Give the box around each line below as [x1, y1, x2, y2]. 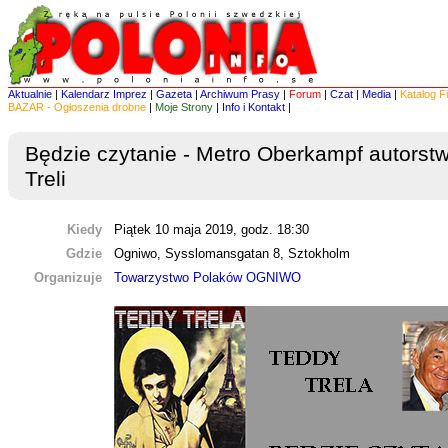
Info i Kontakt [222, 101, 285, 113]
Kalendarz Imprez [61, 88, 147, 100]
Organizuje [34, 270, 106, 285]
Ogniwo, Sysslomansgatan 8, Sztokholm [114, 246, 350, 261]
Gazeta [156, 88, 192, 100]
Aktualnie [8, 88, 52, 100]
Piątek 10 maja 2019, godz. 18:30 [114, 222, 309, 237]
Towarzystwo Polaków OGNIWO [114, 270, 301, 285]
